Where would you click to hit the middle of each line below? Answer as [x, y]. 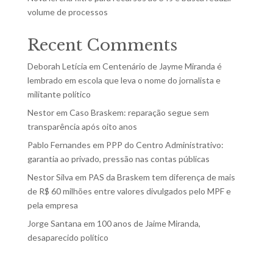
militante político [60, 94]
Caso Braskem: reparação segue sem [139, 112]
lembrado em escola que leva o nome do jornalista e [124, 80]
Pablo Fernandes [59, 144]
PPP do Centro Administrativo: [165, 144]
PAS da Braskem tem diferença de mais [161, 177]
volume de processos [67, 12]
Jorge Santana [54, 223]
